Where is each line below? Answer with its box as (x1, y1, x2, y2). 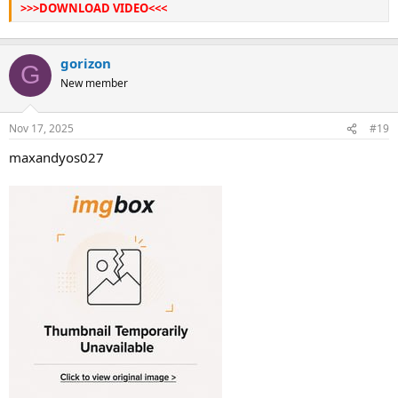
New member (60, 75, 128, 91)
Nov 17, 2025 (9, 121, 74, 136)
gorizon (60, 53, 111, 72)
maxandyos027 (9, 148, 104, 166)
